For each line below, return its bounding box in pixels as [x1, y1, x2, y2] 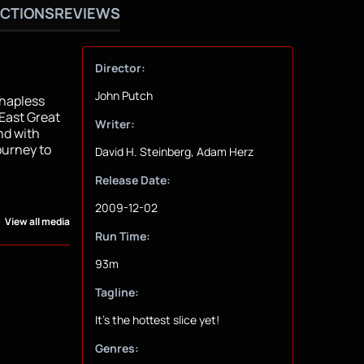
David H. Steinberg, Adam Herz [94, 144, 253, 160]
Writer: [94, 116, 135, 132]
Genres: [94, 340, 139, 357]
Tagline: [94, 284, 139, 301]
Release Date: [94, 172, 171, 188]
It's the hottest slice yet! [94, 312, 219, 328]
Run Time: [94, 228, 150, 245]
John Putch [94, 88, 153, 104]
